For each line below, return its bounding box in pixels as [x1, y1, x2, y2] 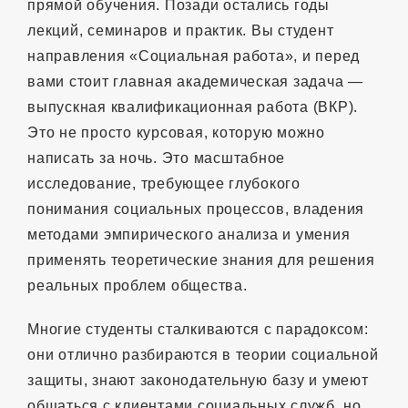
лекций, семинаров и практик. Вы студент [27, 22, 334, 38]
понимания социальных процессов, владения [27, 200, 364, 217]
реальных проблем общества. [27, 277, 248, 293]
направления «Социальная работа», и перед [27, 47, 360, 64]
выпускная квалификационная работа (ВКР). [27, 98, 358, 115]
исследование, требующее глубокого [27, 175, 301, 191]
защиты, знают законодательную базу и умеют [27, 372, 369, 388]
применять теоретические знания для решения [27, 251, 375, 268]
